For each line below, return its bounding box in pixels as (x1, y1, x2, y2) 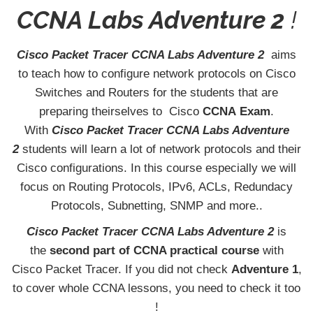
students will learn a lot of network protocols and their (18, 142, 301, 156)
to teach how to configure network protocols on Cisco (17, 66, 296, 80)
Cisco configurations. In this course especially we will (17, 161, 296, 175)
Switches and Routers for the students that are (35, 85, 278, 99)
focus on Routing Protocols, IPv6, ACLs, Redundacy (20, 180, 293, 194)
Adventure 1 (231, 262, 298, 276)
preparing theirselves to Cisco (39, 104, 203, 118)
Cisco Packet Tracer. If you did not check (11, 262, 231, 276)
